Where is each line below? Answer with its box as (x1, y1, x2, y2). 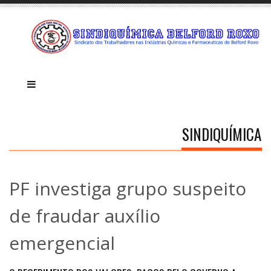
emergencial (9, 230, 115, 255)
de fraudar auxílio (9, 203, 160, 228)
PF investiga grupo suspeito (9, 175, 246, 201)
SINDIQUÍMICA (182, 122, 261, 145)
